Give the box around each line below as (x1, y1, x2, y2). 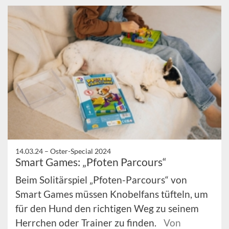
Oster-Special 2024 (50, 146, 111, 155)
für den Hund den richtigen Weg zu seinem (15, 202, 199, 214)
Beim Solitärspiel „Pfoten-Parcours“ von (15, 173, 187, 186)
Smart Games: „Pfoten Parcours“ (15, 155, 167, 168)
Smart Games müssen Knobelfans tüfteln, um (15, 188, 208, 200)
